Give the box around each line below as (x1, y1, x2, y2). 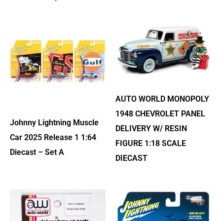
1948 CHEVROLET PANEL (115, 109, 205, 118)
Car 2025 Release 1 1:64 (10, 133, 96, 143)
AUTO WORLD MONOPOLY (115, 94, 209, 104)
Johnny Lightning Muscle (10, 118, 99, 128)
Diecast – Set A (10, 147, 64, 157)
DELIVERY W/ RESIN (115, 123, 187, 133)
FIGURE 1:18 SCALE (115, 138, 186, 148)
